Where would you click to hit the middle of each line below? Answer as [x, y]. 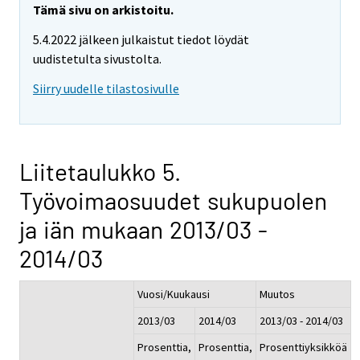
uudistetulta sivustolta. [97, 59]
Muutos [277, 294]
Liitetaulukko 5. [100, 171]
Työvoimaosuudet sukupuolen [173, 200]
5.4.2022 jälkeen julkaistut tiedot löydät [141, 40]
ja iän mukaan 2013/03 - [143, 229]
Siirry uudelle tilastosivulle [106, 88]
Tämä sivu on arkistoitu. [103, 10]
